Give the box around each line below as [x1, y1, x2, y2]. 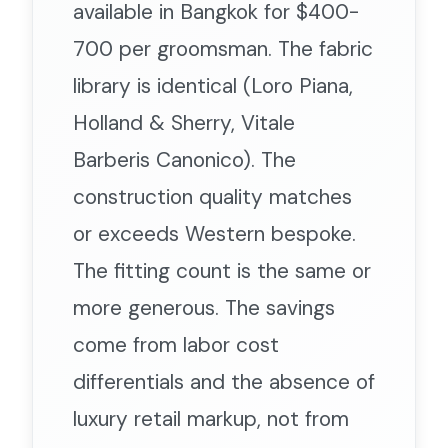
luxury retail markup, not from [73, 405, 349, 432]
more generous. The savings [73, 294, 335, 321]
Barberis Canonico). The [73, 146, 296, 173]
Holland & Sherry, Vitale [73, 109, 295, 136]
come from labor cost [73, 331, 279, 358]
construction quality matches [73, 183, 352, 210]
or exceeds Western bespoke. [73, 220, 356, 247]
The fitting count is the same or [73, 257, 371, 284]
